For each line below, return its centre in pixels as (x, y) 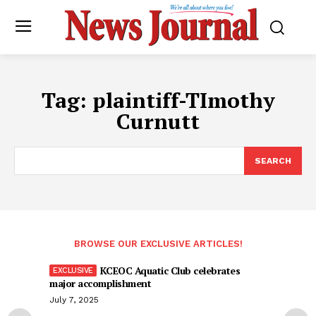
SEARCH (273, 161)
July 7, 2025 (74, 300)
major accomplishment (100, 284)
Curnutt (158, 122)
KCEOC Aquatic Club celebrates (170, 271)
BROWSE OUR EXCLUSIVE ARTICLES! (158, 244)
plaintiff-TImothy (183, 101)
